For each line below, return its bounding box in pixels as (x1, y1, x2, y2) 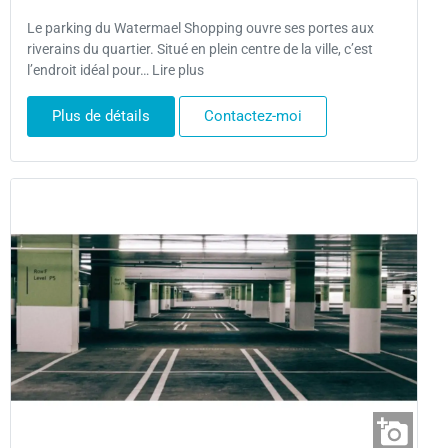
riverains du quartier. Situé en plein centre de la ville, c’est (27, 41, 373, 59)
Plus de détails (52, 106, 150, 125)
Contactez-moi (204, 106, 302, 125)
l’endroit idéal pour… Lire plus (27, 62, 204, 80)
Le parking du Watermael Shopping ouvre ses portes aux (27, 20, 374, 38)
